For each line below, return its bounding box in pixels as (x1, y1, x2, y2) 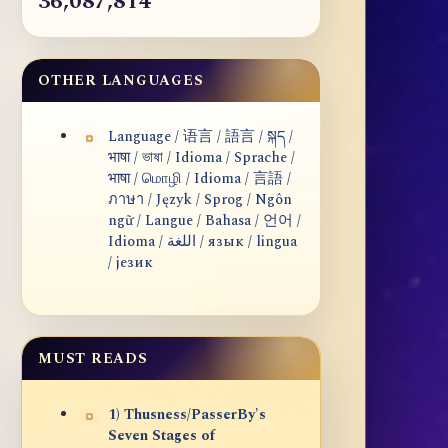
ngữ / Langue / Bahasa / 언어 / (108, 210, 301, 233)
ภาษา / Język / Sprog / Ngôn (108, 189, 292, 212)
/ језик (108, 252, 153, 275)
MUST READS (38, 348, 148, 370)
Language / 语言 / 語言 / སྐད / (108, 126, 293, 149)
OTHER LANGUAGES (38, 70, 204, 92)
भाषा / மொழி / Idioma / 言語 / (108, 168, 291, 191)
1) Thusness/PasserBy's (108, 404, 266, 427)
